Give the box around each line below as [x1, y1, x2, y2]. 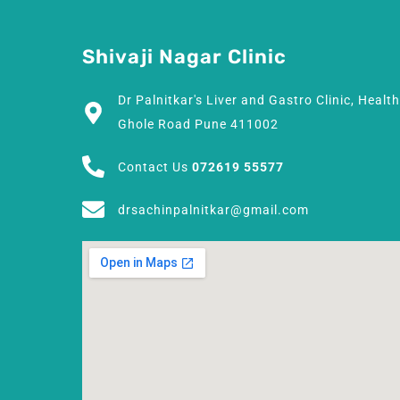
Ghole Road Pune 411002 [118, 117, 279, 132]
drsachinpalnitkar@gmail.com [118, 203, 309, 218]
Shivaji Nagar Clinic [82, 45, 287, 70]
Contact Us [118, 160, 192, 175]
